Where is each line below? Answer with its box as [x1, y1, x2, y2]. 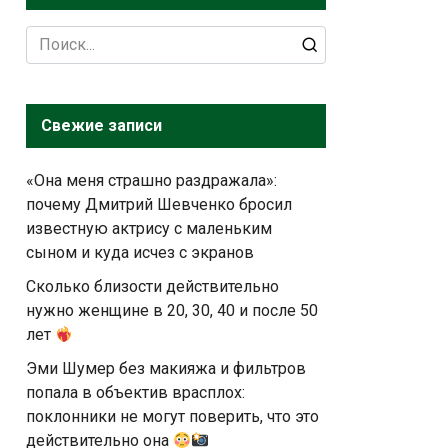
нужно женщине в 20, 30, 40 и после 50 [26, 301, 318, 320]
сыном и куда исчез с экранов [26, 243, 254, 262]
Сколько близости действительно [26, 277, 279, 296]
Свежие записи [41, 116, 162, 135]
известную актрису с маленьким [26, 219, 272, 238]
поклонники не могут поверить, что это [26, 407, 319, 426]
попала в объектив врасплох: [26, 383, 245, 402]
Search [25, 27, 73, 46]
